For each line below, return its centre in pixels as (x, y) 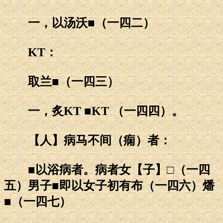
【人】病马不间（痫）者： (88, 140)
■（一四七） (38, 201)
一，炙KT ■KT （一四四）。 (94, 111)
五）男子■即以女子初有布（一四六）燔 (109, 185)
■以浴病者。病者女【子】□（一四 (107, 169)
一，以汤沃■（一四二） (79, 23)
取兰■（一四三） (61, 81)
